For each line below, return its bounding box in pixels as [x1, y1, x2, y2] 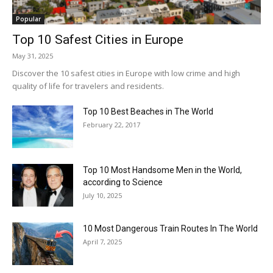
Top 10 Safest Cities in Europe [12, 32, 183, 47]
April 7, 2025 [83, 236, 122, 246]
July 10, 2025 [83, 190, 122, 200]
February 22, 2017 [83, 119, 140, 129]
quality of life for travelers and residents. [12, 80, 164, 91]
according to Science [83, 177, 163, 187]
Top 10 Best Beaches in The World [83, 106, 213, 116]
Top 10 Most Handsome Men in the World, [83, 165, 242, 175]
